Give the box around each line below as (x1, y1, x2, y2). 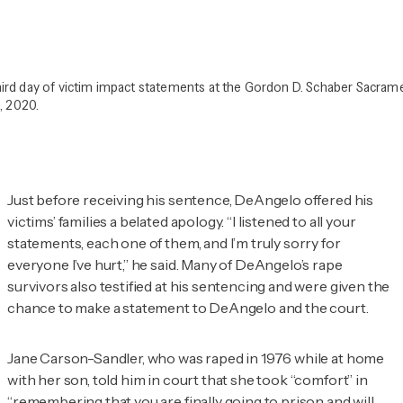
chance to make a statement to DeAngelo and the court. (7, 299, 369, 318)
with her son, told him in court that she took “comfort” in (7, 371, 368, 390)
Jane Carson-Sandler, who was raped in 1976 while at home (7, 349, 385, 368)
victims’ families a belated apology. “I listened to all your (7, 212, 356, 231)
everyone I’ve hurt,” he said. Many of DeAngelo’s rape (7, 255, 343, 274)
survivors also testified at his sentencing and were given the (7, 277, 390, 296)
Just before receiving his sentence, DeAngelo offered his (7, 191, 374, 210)
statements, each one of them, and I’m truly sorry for (7, 234, 341, 253)
